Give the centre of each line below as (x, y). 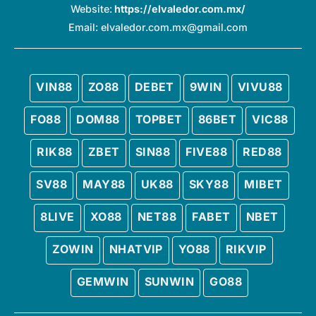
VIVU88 (260, 87)
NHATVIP (136, 249)
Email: (85, 28)
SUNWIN (169, 282)
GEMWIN (103, 282)
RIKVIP (246, 249)
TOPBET (159, 120)
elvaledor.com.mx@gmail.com (174, 28)
